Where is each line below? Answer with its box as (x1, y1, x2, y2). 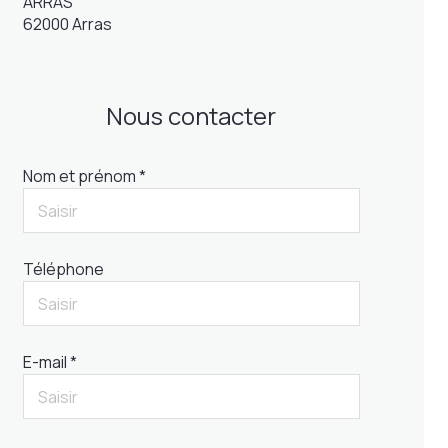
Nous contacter (106, 99, 277, 132)
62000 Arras (22, 13, 112, 35)
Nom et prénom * (22, 165, 146, 187)
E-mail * (22, 351, 77, 373)
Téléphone (22, 258, 104, 280)
